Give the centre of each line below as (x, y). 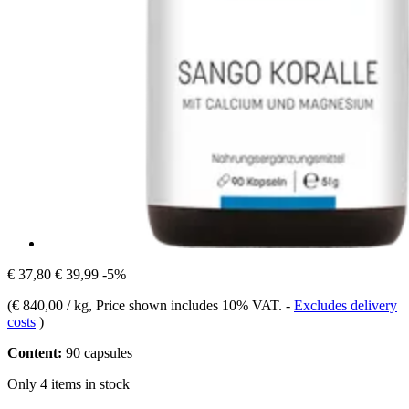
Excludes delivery (346, 305)
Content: (35, 352)
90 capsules (97, 352)
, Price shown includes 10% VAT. (187, 305)
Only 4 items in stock (68, 383)
